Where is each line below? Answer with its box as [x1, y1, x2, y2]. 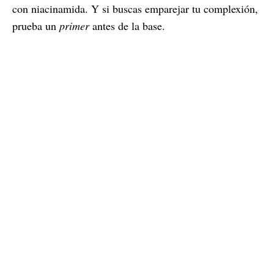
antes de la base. [92, 18, 165, 33]
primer [59, 18, 92, 33]
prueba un [12, 18, 59, 33]
